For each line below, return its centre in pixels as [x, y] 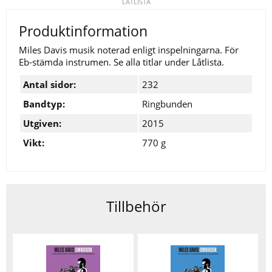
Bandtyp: [44, 104]
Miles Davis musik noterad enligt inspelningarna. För [129, 50]
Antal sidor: [49, 85]
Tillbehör [136, 206]
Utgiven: [42, 124]
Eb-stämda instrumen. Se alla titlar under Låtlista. [121, 62]
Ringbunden [167, 104]
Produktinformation [83, 32]
